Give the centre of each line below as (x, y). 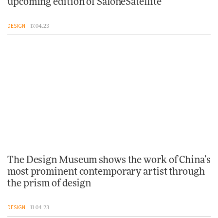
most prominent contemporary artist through (106, 172)
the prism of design (49, 183)
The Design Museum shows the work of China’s (109, 160)
